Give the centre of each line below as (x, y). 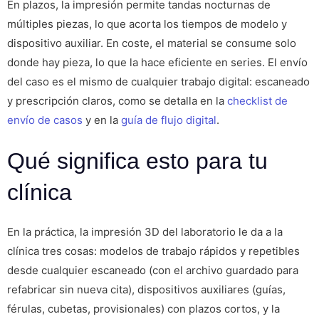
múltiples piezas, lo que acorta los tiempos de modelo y (147, 23)
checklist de (257, 100)
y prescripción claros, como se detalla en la (117, 100)
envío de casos (45, 120)
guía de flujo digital (169, 120)
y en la (102, 120)
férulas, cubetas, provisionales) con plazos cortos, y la (143, 309)
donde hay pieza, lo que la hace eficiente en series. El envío (157, 62)
